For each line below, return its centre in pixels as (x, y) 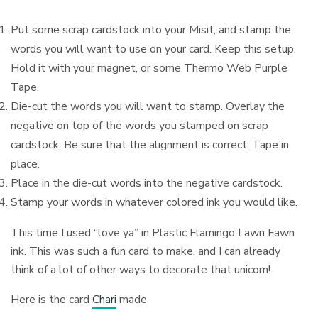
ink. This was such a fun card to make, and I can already (146, 251)
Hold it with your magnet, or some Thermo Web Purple (149, 68)
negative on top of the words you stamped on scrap (139, 125)
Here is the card (52, 299)
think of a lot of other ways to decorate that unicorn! (141, 269)
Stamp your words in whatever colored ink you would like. (154, 202)
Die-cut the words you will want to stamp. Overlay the (148, 106)
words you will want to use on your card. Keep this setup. (153, 49)
